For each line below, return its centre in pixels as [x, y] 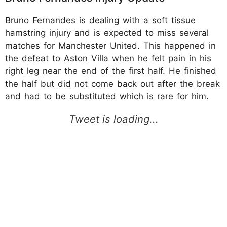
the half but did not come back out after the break [112, 83]
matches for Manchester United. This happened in [110, 45]
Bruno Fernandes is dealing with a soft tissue [100, 20]
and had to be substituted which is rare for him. [107, 96]
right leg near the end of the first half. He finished [111, 71]
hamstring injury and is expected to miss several [107, 33]
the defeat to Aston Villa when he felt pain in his [108, 58]
